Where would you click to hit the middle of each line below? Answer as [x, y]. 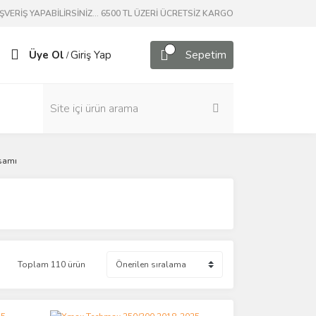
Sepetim [206, 55]
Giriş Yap [91, 55]
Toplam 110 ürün [51, 265]
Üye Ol [47, 55]
